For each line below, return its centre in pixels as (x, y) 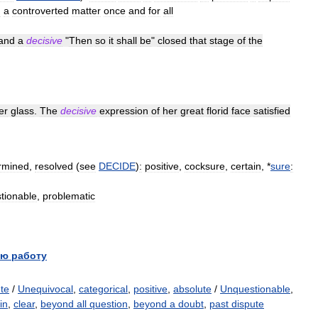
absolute (192, 289)
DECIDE (117, 166)
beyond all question (84, 304)
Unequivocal (45, 289)
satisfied (272, 111)
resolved (54, 166)
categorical (103, 289)
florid (218, 111)
